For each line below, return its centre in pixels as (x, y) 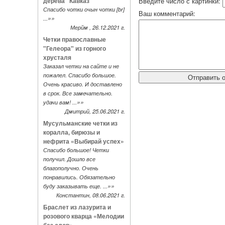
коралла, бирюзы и (71, 132)
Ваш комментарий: (167, 13)
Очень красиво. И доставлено (82, 84)
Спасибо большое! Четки (76, 150)
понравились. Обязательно (79, 177)
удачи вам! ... (60, 102)
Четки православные (74, 39)
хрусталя (57, 57)
